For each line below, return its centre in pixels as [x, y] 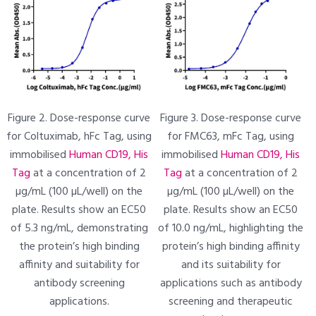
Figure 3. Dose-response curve [231, 119]
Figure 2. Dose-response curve [79, 119]
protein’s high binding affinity [231, 247]
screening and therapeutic [231, 302]
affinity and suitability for [79, 265]
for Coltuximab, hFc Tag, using [79, 137]
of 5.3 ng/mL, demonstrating [79, 229]
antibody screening [79, 284]
